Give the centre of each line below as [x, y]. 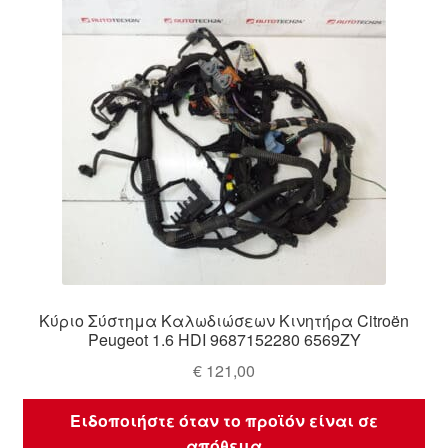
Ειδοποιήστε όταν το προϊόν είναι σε [224, 421]
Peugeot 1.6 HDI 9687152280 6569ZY [224, 339]
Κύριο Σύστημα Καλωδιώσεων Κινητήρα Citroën [224, 320]
